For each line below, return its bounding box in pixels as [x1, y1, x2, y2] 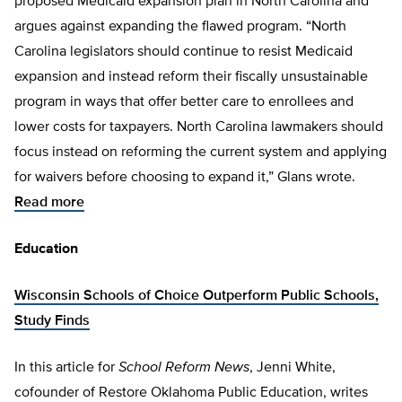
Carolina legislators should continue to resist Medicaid [14, 45, 353, 59]
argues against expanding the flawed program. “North [14, 20, 346, 34]
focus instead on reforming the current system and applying [14, 145, 387, 160]
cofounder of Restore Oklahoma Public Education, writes [14, 386, 368, 400]
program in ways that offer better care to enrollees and [14, 95, 354, 109]
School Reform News [118, 361, 249, 375]
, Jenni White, [249, 361, 336, 375]
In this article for [14, 361, 118, 375]
